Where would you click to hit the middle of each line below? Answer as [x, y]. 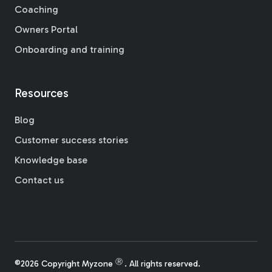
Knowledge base [51, 160]
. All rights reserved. [162, 264]
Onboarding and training [70, 50]
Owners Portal [46, 30]
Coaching [36, 10]
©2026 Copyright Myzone [65, 264]
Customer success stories [71, 140]
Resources [42, 93]
